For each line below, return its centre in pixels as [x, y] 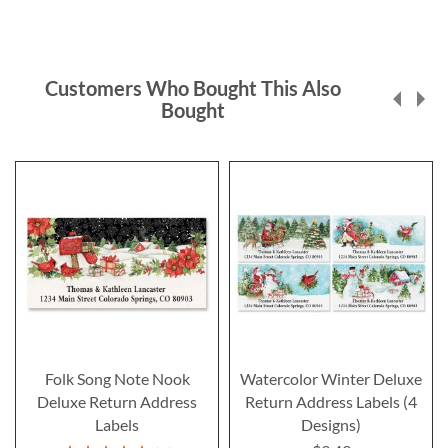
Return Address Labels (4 [331, 401]
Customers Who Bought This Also [192, 87]
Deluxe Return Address [117, 401]
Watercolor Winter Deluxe [331, 378]
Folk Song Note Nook [117, 378]
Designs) [331, 424]
